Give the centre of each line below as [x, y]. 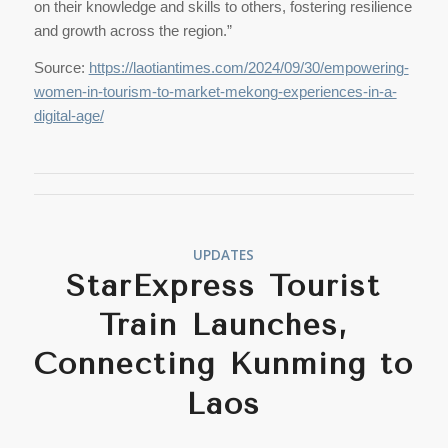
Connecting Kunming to [223, 363]
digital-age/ [68, 115]
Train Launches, [223, 324]
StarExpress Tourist [224, 285]
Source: [61, 67]
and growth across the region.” [132, 30]
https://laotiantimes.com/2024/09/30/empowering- [248, 67]
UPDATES [224, 254]
